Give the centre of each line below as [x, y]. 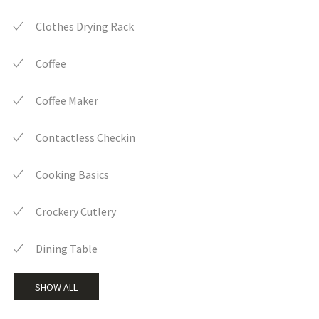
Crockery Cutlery [76, 212]
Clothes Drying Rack [85, 27]
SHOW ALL [56, 287]
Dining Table [67, 249]
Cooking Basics [72, 175]
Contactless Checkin [85, 138]
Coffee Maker [67, 101]
